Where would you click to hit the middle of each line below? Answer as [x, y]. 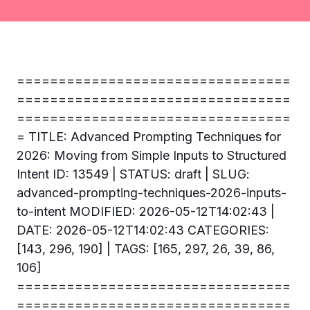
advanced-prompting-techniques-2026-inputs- [152, 193]
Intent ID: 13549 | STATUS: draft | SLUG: [133, 174]
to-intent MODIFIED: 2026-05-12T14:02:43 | [146, 211]
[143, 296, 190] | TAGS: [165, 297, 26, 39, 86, [146, 249]
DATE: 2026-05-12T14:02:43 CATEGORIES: [143, 230]
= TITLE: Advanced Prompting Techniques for [149, 137]
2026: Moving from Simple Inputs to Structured [152, 155]
